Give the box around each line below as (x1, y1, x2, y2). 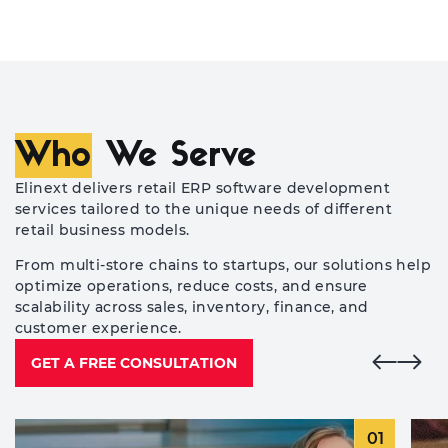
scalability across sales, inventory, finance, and (15, 298, 369, 317)
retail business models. (15, 221, 190, 240)
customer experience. (15, 319, 182, 338)
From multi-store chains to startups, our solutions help (15, 256, 432, 275)
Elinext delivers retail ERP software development (15, 179, 391, 198)
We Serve (92, 139, 256, 175)
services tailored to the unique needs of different (15, 200, 393, 219)
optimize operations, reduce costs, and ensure (15, 277, 368, 296)
